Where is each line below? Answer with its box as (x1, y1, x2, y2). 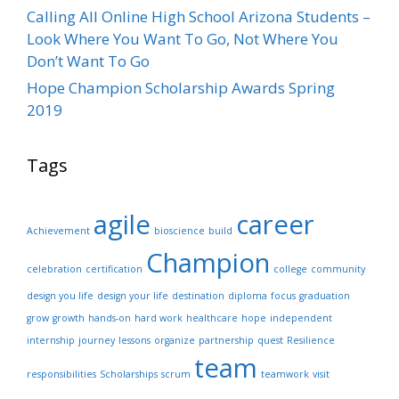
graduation (299, 289, 350, 302)
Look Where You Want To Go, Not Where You (27, 28, 338, 49)
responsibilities (27, 367, 96, 380)
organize (154, 333, 195, 346)
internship (27, 333, 75, 346)
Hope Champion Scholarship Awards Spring (27, 77, 335, 98)
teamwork (261, 367, 309, 380)
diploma (228, 289, 267, 302)
